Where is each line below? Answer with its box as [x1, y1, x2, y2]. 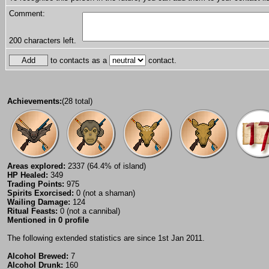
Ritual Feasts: [7, 207, 58, 216]
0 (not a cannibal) [58, 207, 120, 216]
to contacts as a [48, 56, 109, 65]
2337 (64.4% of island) [65, 162, 146, 171]
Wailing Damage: [7, 198, 70, 207]
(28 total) [62, 97, 92, 106]
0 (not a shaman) [74, 189, 135, 198]
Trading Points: [7, 180, 64, 189]
